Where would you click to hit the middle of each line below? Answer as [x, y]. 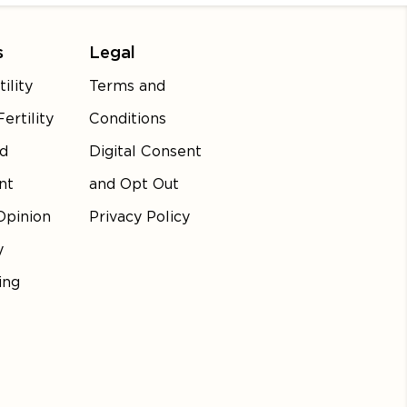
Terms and [128, 86]
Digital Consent [146, 152]
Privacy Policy [140, 217]
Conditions [128, 119]
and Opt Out [134, 184]
